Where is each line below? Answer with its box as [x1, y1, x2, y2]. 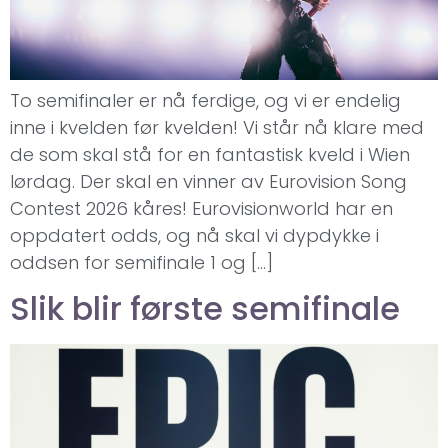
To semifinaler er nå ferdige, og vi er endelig [10, 87, 401, 113]
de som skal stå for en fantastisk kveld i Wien [10, 141, 410, 167]
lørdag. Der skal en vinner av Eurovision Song [10, 168, 407, 194]
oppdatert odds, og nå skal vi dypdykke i [10, 222, 379, 248]
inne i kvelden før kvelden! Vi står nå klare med [10, 114, 424, 140]
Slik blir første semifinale [10, 286, 400, 332]
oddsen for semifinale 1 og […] [10, 249, 273, 275]
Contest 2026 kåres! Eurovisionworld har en [10, 195, 393, 221]
